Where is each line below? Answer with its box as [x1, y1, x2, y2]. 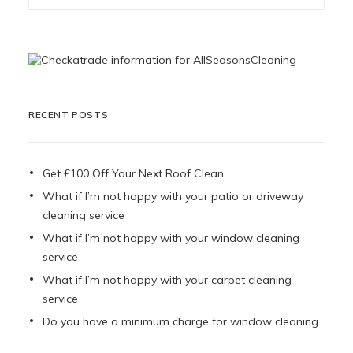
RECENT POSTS [28, 109, 109, 121]
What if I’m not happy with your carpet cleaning [43, 273, 292, 287]
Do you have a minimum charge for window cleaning [43, 314, 318, 329]
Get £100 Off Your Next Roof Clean [43, 166, 224, 180]
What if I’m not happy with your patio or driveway [43, 189, 303, 203]
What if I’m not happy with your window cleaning [43, 231, 299, 245]
